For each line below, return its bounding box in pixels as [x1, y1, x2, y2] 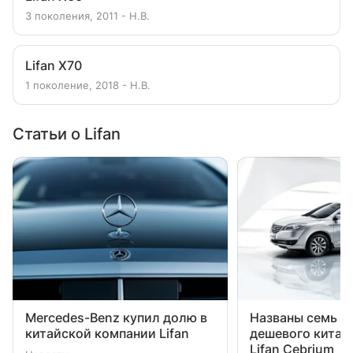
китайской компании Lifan [25, 325, 189, 341]
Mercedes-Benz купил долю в [25, 310, 207, 325]
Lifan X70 [25, 58, 82, 73]
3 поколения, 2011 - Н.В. [25, 9, 150, 22]
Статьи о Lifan [13, 124, 121, 143]
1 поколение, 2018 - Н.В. [25, 79, 150, 91]
